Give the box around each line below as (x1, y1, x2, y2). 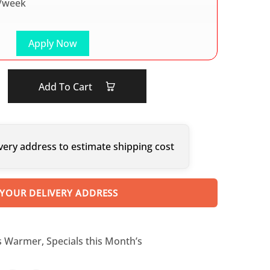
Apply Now (28, 37, 77, 50)
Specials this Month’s (46, 234, 142, 248)
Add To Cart (38, 80, 95, 93)
